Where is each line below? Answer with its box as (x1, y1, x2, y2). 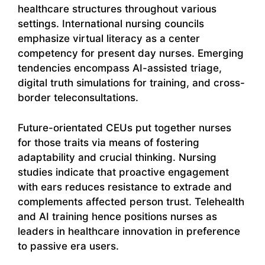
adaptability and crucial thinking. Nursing (18, 151, 216, 163)
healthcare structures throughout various (18, 3, 216, 15)
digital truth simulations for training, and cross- (18, 77, 245, 89)
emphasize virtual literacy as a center (18, 33, 200, 45)
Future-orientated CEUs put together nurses (18, 121, 231, 134)
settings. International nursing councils (18, 18, 204, 30)
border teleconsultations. (18, 92, 138, 104)
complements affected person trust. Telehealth (18, 195, 244, 208)
